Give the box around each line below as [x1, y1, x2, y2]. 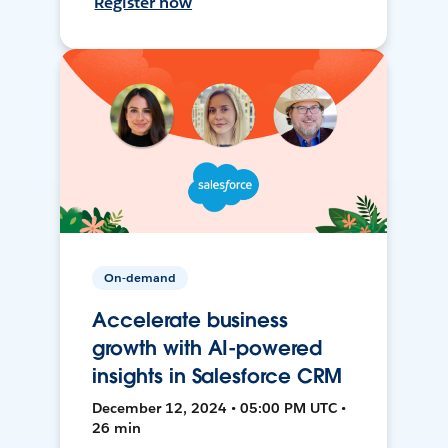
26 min [92, 419, 142, 438]
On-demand [104, 269, 177, 287]
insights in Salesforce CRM [92, 363, 343, 390]
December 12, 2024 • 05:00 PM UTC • [92, 399, 347, 418]
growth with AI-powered [92, 335, 322, 362]
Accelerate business [92, 307, 288, 334]
